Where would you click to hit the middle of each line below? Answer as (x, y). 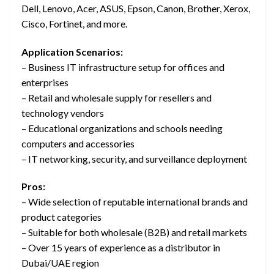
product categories (61, 217)
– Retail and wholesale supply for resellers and (117, 97)
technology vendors (63, 113)
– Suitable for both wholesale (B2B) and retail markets (134, 232)
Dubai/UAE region (60, 263)
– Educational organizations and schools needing (122, 128)
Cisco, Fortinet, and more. (74, 23)
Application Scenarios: (72, 51)
